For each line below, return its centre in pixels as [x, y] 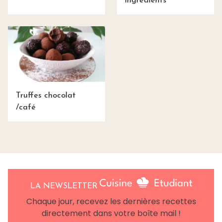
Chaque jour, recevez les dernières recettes [111, 201]
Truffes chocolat [46, 95]
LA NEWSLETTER [64, 187]
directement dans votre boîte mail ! [111, 213]
